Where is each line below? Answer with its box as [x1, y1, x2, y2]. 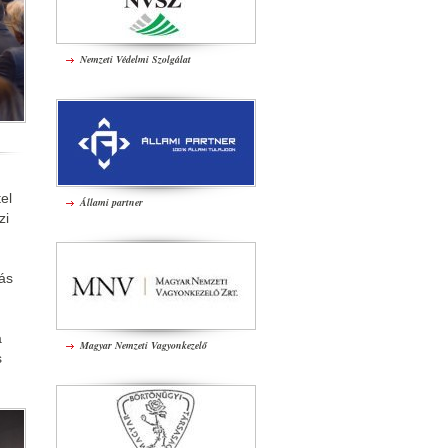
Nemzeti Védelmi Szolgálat [80, 52, 191, 66]
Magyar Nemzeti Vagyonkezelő [80, 338, 207, 352]
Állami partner [80, 195, 143, 209]
